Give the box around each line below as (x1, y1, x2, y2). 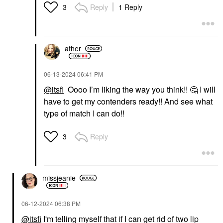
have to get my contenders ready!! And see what (44, 95, 213, 107)
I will (198, 83, 216, 95)
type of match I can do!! (44, 107, 126, 119)
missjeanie (42, 173, 76, 183)
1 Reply (118, 1, 142, 12)
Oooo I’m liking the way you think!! (64, 83, 190, 95)
